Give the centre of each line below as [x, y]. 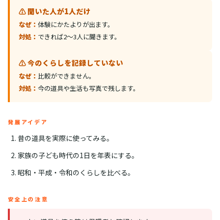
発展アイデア [28, 122]
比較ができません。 [67, 76]
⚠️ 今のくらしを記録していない [71, 63]
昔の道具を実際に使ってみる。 [65, 138]
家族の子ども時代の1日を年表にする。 [78, 155]
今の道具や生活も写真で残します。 [89, 88]
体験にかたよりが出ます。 [76, 25]
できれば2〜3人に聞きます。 [79, 37]
